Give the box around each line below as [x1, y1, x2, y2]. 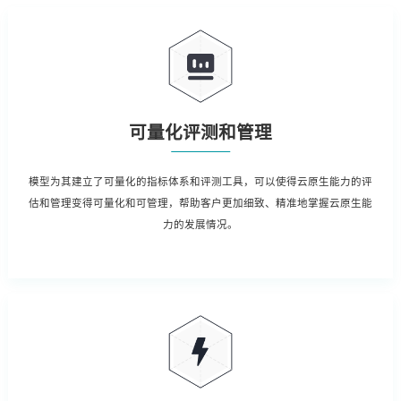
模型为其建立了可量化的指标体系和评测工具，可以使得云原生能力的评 [28, 175, 372, 188]
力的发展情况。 [162, 218, 238, 231]
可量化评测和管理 [128, 123, 272, 144]
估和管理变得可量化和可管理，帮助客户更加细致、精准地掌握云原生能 [28, 196, 372, 209]
